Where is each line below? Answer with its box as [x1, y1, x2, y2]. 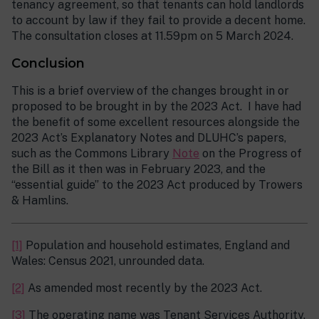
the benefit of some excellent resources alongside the [11, 115, 300, 130]
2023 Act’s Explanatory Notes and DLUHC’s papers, [11, 131, 286, 145]
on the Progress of [199, 147, 302, 161]
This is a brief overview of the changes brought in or [11, 84, 289, 98]
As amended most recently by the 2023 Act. [25, 281, 262, 296]
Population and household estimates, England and [23, 239, 290, 253]
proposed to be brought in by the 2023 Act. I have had [11, 100, 301, 114]
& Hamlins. [11, 194, 68, 208]
